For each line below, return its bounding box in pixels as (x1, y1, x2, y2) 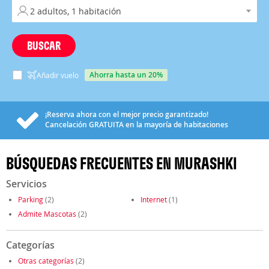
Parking (18, 195, 43, 204)
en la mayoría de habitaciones (124, 119, 228, 130)
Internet (141, 195, 167, 204)
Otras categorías (18, 256, 74, 265)
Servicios (6, 177, 47, 190)
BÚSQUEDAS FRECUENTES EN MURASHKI (6, 153, 237, 174)
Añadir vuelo (37, 70, 79, 80)
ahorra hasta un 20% (94, 70, 163, 80)
